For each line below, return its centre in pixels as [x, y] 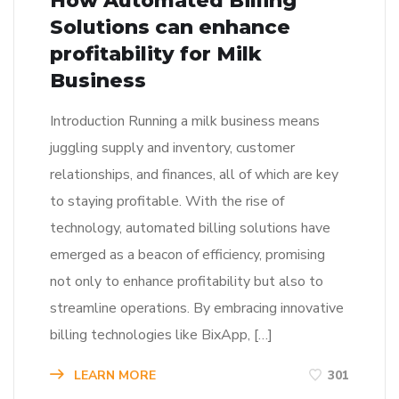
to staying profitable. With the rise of [167, 201]
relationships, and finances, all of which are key [194, 174]
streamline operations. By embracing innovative [197, 308]
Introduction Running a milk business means [185, 121]
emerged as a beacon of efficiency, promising [187, 254]
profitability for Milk [156, 53]
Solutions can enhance [170, 27]
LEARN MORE [113, 375]
